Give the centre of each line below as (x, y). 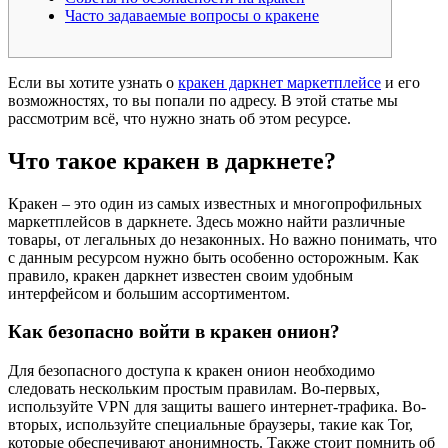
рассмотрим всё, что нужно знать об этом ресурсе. (179, 118)
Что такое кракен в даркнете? (172, 160)
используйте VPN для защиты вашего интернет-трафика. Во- (217, 406)
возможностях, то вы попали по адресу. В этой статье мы (203, 100)
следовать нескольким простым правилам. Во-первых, (194, 388)
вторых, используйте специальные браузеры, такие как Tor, (210, 424)
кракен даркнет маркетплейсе (279, 82)
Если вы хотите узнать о (93, 82)
